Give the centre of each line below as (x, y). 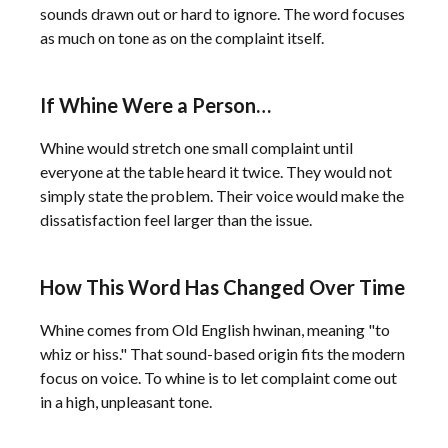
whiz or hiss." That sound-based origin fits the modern (222, 353)
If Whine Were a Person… (155, 105)
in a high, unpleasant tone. (126, 401)
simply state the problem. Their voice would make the (222, 195)
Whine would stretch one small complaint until (196, 147)
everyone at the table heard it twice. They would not (216, 171)
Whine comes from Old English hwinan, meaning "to (215, 329)
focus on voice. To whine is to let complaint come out (218, 377)
